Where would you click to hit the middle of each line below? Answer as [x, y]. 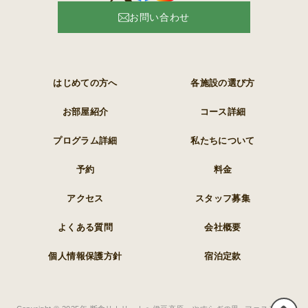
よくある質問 [85, 228]
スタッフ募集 [223, 199]
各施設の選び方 [223, 83]
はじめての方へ [85, 83]
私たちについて [223, 141]
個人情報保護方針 [85, 256]
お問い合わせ [159, 18]
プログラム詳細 [85, 141]
